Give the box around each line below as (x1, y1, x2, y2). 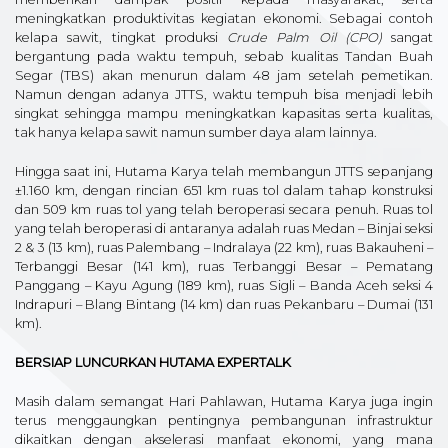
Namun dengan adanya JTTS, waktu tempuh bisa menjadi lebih (15, 86, 433, 102)
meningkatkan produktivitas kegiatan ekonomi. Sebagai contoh (15, 10, 433, 26)
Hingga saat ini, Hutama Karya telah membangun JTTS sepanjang (15, 163, 433, 179)
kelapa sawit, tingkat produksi (15, 29, 227, 45)
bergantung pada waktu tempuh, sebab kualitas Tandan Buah (15, 48, 433, 64)
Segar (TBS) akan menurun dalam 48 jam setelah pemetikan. (15, 67, 433, 83)
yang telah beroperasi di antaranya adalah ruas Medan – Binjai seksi (15, 220, 433, 236)
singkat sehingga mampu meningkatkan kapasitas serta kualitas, (15, 105, 433, 121)
